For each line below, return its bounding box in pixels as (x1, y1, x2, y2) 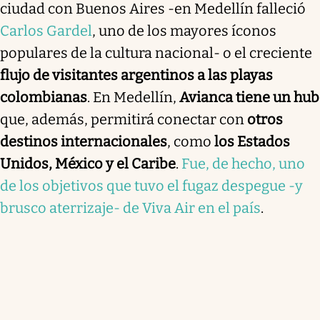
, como (167, 132, 214, 150)
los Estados (214, 132, 290, 150)
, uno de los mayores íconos (92, 21, 276, 39)
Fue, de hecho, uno (181, 154, 305, 172)
